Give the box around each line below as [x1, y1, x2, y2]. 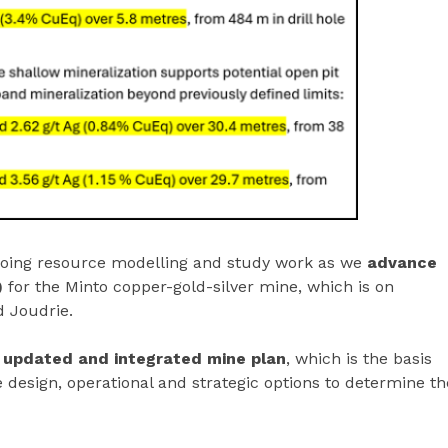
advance [367, 253, 437, 273]
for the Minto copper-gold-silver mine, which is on [3, 277, 394, 297]
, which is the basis [286, 349, 432, 369]
